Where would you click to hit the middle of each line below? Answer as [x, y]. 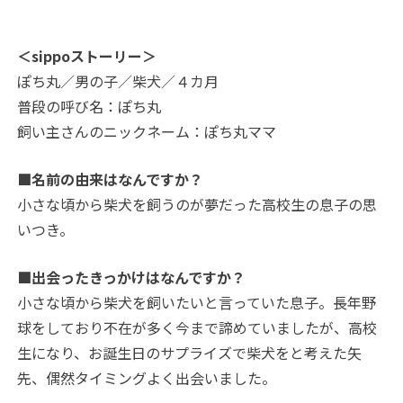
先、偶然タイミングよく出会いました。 [147, 378]
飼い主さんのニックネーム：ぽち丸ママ [147, 132]
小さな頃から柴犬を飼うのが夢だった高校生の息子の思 [197, 205]
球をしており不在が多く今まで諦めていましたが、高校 [197, 328]
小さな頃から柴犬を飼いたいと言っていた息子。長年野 [197, 303]
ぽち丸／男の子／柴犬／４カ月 [118, 81]
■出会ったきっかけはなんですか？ [132, 278]
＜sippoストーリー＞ [87, 56]
